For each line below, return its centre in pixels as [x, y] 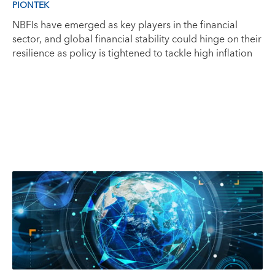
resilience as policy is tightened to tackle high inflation [132, 53]
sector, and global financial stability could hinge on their [137, 39]
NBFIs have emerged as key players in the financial [125, 25]
